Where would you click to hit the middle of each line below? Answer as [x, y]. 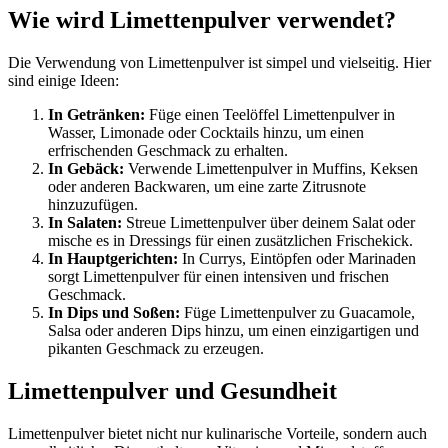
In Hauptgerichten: [113, 259]
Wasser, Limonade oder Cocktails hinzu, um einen [206, 133]
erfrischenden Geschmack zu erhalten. [168, 151]
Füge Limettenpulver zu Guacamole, [297, 313]
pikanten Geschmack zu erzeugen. [156, 349]
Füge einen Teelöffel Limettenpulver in [270, 115]
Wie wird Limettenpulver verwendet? [202, 20]
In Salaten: [85, 223]
